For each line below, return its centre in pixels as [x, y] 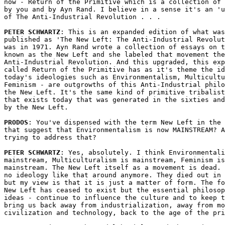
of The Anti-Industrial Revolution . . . [82, 17]
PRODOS [16, 122]
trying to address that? [50, 137]
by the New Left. [36, 107]
